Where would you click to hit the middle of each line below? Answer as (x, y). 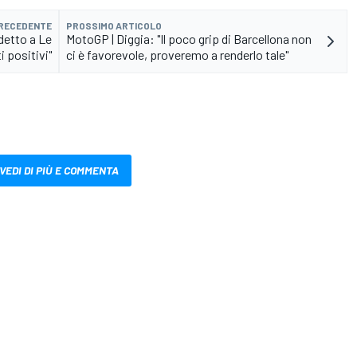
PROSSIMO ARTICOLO (114, 25)
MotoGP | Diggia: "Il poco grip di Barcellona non (189, 38)
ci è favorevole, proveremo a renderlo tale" (177, 54)
